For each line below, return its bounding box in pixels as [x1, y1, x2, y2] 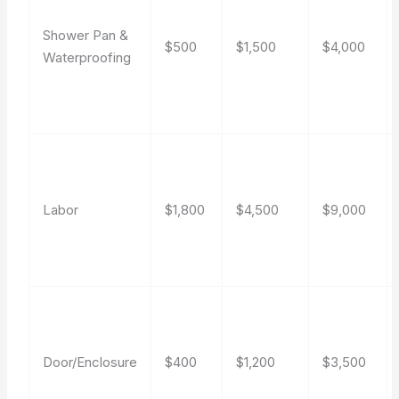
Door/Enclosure [43, 354, 138, 370]
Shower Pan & [43, 27, 129, 44]
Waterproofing [43, 49, 132, 66]
